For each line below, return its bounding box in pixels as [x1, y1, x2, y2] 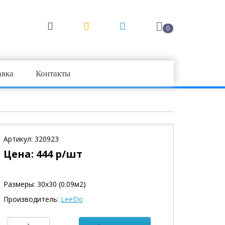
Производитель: [4, 194, 61, 204]
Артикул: [4, 134, 35, 144]
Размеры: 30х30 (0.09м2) [4, 179, 86, 189]
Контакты [36, 67, 70, 79]
